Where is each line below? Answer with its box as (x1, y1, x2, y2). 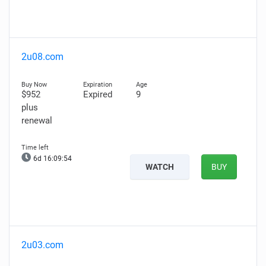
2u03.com (21, 239, 64, 251)
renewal (21, 115, 52, 126)
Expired (83, 89, 112, 100)
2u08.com (21, 51, 64, 62)
